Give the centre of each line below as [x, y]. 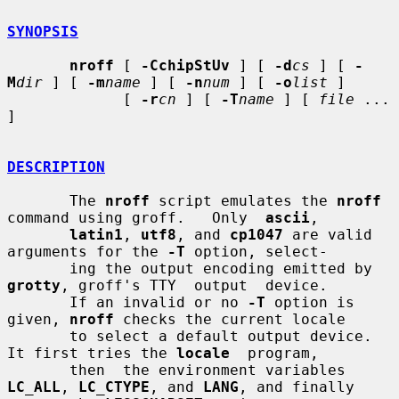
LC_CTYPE [114, 387]
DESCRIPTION [56, 167]
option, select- [256, 251]
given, [38, 319]
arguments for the [87, 251]
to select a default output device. [38, 336]
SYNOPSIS [43, 31]
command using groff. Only [136, 217]
